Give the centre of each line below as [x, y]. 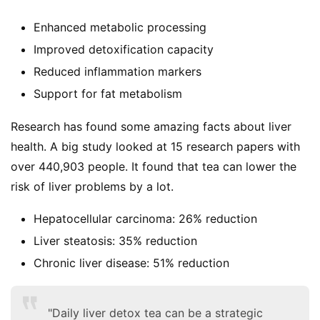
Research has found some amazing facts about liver [151, 126]
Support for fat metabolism [108, 93]
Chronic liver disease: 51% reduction [131, 262]
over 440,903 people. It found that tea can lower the [154, 166]
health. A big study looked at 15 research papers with [155, 146]
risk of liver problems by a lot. [92, 186]
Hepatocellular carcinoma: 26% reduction [145, 218]
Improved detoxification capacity [124, 49]
